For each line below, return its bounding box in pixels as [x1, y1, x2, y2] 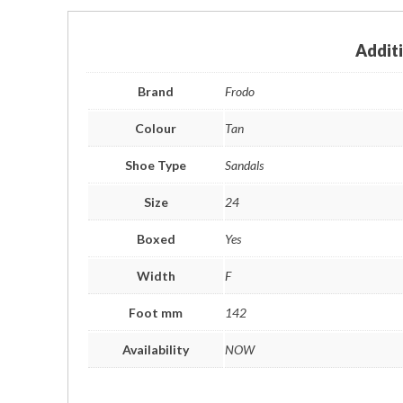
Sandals [225, 157, 264, 173]
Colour [135, 121, 177, 136]
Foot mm [129, 305, 184, 320]
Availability [122, 342, 190, 357]
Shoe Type [125, 157, 187, 173]
